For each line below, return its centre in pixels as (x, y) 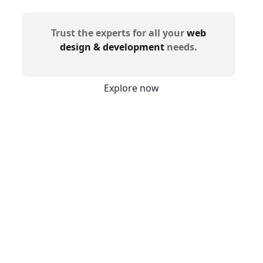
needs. (181, 47)
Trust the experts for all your (119, 33)
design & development (112, 47)
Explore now (131, 88)
